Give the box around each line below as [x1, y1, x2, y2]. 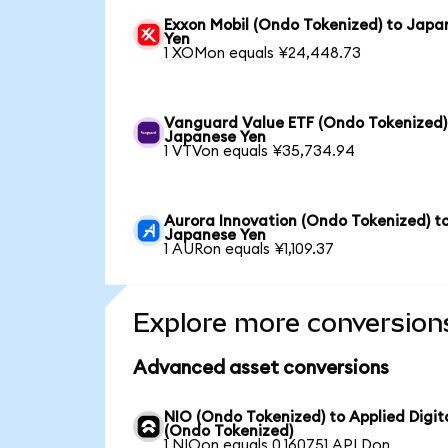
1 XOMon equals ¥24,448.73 [164, 45, 362, 61]
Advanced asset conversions [132, 358, 389, 378]
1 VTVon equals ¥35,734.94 [164, 143, 356, 159]
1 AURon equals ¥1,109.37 [164, 241, 335, 257]
